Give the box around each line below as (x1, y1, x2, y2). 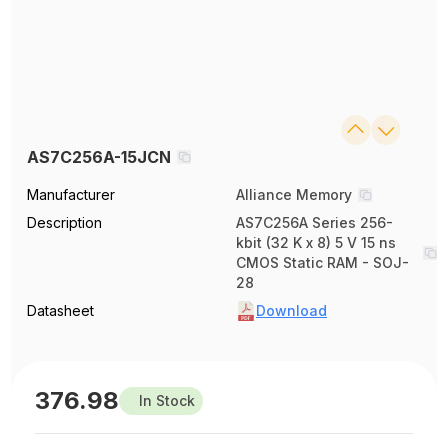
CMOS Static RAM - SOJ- (236, 253, 409, 271)
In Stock (139, 391, 196, 409)
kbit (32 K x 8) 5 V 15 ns (236, 233, 396, 251)
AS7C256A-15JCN (27, 146, 172, 167)
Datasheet (27, 301, 95, 319)
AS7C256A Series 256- (236, 213, 393, 231)
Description (27, 213, 103, 231)
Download (256, 301, 327, 319)
